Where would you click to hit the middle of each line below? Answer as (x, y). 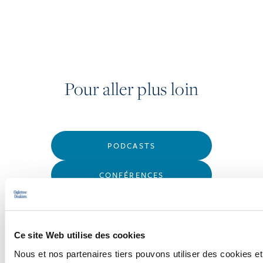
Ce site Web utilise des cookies (79, 235)
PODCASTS (131, 145)
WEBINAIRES (131, 204)
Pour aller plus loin (131, 88)
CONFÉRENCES (131, 175)
